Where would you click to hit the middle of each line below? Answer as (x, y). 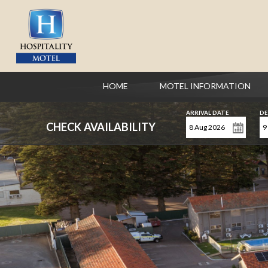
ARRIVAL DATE (207, 112)
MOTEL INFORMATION (205, 86)
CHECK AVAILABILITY (101, 127)
